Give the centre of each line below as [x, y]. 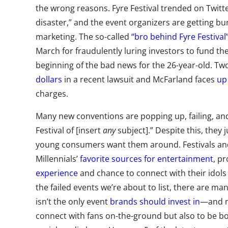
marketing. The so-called [83, 37]
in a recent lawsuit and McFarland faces [139, 79]
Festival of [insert [69, 130]
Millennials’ [58, 159]
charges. [52, 94]
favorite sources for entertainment [147, 159]
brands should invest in [155, 202]
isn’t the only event [73, 202]
